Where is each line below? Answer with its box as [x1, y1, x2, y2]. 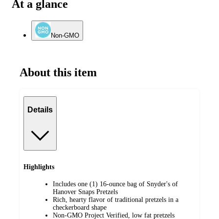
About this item [20, 66, 97, 79]
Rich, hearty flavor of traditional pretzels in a [53, 196, 178, 203]
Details [27, 106, 53, 114]
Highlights [23, 163, 54, 171]
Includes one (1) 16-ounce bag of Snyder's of [53, 180, 178, 188]
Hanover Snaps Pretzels [53, 188, 118, 196]
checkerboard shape [53, 203, 107, 211]
